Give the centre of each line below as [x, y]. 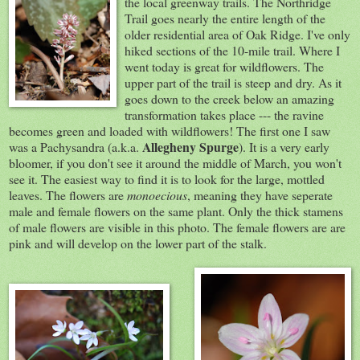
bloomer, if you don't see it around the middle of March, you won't [175, 162]
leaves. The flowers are [68, 194]
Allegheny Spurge [190, 146]
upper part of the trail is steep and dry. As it [233, 82]
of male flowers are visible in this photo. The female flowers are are [177, 227]
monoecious [157, 194]
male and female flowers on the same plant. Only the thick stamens [176, 211]
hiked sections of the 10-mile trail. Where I [232, 50]
